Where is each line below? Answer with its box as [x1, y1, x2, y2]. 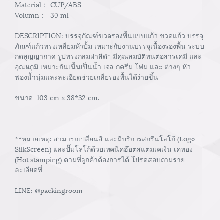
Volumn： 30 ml [15, 9, 69, 20]
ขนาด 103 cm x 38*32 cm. [15, 92, 99, 102]
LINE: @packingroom [15, 185, 82, 195]
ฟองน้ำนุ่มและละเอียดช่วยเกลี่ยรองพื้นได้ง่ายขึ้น [15, 71, 158, 82]
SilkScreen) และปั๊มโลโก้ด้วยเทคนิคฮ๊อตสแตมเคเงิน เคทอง [15, 143, 192, 154]
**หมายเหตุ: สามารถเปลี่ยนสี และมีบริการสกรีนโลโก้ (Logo [15, 133, 195, 143]
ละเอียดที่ [15, 164, 42, 174]
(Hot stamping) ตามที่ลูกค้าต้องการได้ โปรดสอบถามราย [15, 154, 185, 164]
